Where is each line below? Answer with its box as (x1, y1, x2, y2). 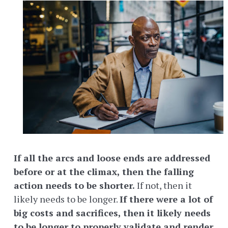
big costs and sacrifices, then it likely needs (14, 207, 211, 219)
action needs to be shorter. (14, 179, 135, 192)
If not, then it (135, 179, 192, 192)
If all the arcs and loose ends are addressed (14, 152, 210, 164)
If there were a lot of (120, 193, 213, 206)
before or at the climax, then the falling (14, 165, 194, 178)
